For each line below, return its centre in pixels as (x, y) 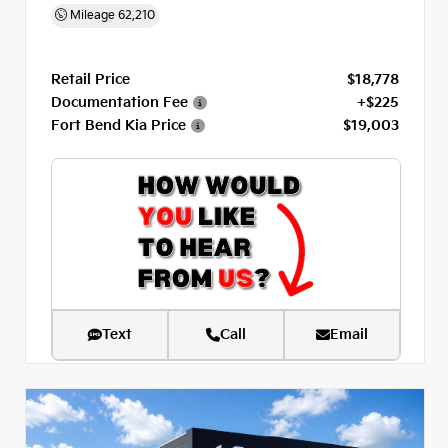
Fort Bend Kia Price (118, 125)
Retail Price (90, 79)
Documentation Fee (119, 102)
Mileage (92, 14)
